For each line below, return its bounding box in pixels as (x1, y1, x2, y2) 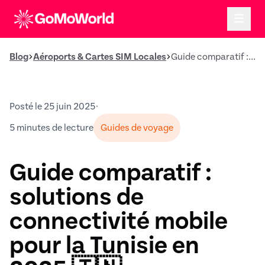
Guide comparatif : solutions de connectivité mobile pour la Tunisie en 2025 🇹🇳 (248, 52, 256, 62)
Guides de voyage (101, 123, 173, 132)
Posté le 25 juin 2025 (9, 102, 95, 111)
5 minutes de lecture (9, 123, 93, 132)
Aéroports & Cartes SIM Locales (33, 52, 166, 62)
